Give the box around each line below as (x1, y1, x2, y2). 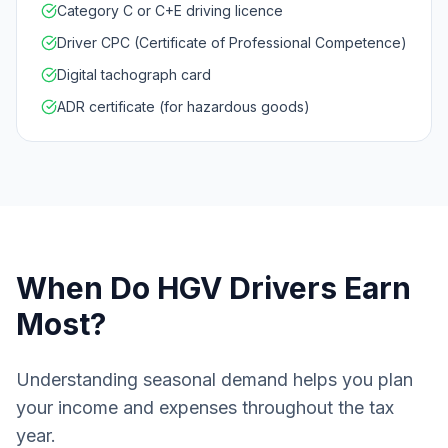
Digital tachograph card (57, 66, 211, 83)
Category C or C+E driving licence (57, 2, 283, 19)
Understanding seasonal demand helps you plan (16, 369, 413, 390)
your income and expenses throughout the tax (16, 397, 394, 418)
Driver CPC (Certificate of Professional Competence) (57, 34, 407, 51)
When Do (16, 270, 157, 306)
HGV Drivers (157, 270, 337, 306)
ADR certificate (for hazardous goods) (57, 98, 310, 115)
